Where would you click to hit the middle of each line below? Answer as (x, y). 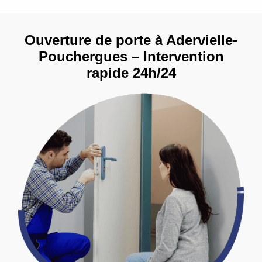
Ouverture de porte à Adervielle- (131, 40)
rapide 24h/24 (131, 73)
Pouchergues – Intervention (131, 56)
